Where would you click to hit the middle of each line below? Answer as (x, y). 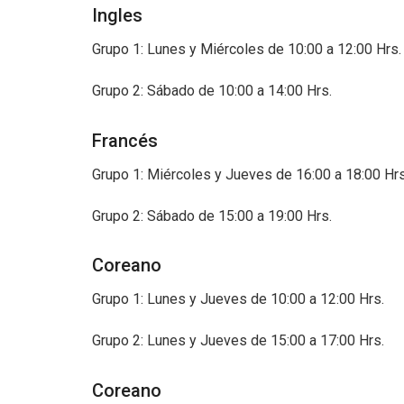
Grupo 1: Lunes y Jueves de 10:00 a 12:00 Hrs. (240, 299)
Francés (127, 140)
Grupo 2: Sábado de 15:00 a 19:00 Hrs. (214, 216)
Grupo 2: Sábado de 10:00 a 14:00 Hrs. (214, 90)
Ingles (117, 15)
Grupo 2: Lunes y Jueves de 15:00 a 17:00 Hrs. (240, 341)
